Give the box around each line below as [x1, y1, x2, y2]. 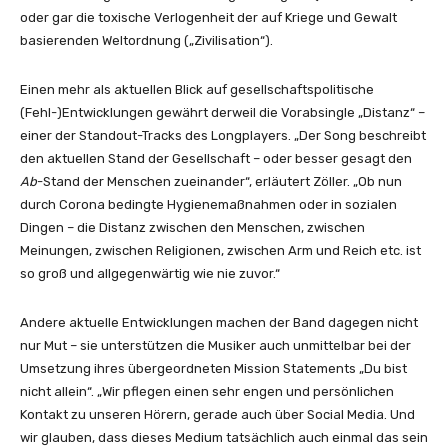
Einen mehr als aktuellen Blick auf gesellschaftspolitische [20, 82, 374, 98]
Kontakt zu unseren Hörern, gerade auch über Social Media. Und [20, 407, 415, 423]
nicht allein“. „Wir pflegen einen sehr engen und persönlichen [20, 384, 394, 400]
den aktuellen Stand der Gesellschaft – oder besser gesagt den [20, 151, 412, 167]
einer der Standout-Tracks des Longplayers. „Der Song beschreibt [20, 128, 426, 144]
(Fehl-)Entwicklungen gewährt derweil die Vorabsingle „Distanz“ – [20, 105, 425, 121]
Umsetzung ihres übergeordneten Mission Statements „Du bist [20, 361, 407, 377]
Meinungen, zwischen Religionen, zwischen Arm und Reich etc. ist [20, 243, 421, 259]
